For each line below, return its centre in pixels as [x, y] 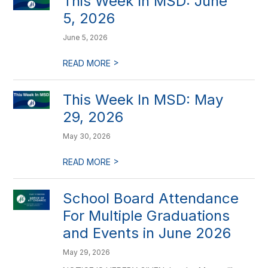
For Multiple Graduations [147, 216]
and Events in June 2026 [147, 233]
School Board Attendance [151, 198]
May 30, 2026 [87, 136]
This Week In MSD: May [143, 100]
